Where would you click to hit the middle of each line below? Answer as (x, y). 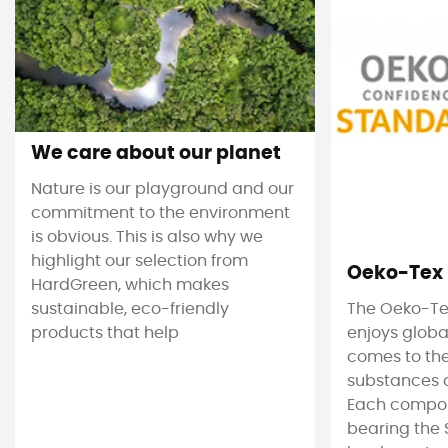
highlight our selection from (139, 261)
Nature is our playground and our (162, 189)
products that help (105, 333)
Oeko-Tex (395, 273)
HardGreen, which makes (130, 285)
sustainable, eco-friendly (130, 309)
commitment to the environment (160, 213)
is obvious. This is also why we (147, 237)
